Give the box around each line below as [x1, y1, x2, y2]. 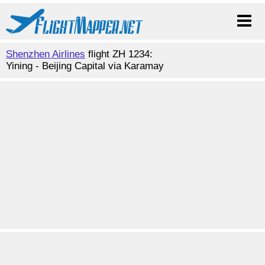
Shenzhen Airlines [6, 49, 85, 60]
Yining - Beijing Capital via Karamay [6, 60, 164, 72]
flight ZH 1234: [85, 49, 153, 60]
